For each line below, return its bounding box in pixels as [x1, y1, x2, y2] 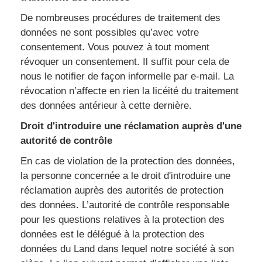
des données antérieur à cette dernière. [20, 100, 192, 111]
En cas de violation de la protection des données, [20, 156, 235, 167]
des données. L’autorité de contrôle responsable [20, 199, 229, 211]
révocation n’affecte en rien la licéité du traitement [20, 85, 239, 96]
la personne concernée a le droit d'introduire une [20, 170, 230, 181]
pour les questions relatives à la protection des [20, 214, 225, 225]
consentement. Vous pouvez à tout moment [20, 42, 209, 53]
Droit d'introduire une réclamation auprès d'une [20, 120, 242, 132]
